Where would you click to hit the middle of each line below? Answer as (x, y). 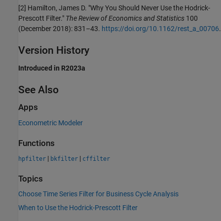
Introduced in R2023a (52, 68)
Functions (37, 143)
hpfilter (32, 159)
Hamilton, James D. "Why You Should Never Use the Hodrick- (119, 8)
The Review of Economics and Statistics (125, 18)
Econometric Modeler (51, 123)
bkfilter (64, 159)
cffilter (96, 159)
